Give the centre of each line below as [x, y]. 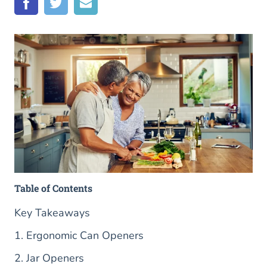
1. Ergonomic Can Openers [79, 236]
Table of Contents [53, 188]
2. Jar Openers [49, 258]
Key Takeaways [52, 213]
